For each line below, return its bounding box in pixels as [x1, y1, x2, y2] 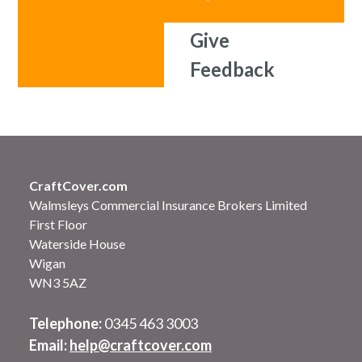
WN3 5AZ [28, 274, 86, 290]
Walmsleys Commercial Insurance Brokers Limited [28, 196, 307, 213]
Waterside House [28, 235, 125, 251]
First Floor [28, 216, 87, 232]
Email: [28, 335, 69, 354]
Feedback [189, 57, 275, 81]
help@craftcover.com [69, 335, 212, 354]
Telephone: [28, 314, 104, 332]
